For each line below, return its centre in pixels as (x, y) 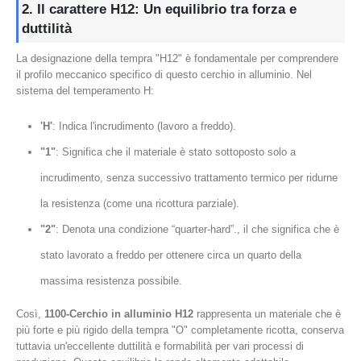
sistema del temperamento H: (85, 90)
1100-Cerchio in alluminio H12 (119, 314)
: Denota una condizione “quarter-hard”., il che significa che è (197, 230)
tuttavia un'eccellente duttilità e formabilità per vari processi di (160, 346)
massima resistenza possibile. (111, 281)
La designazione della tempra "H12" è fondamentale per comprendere (177, 58)
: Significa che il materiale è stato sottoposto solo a (175, 152)
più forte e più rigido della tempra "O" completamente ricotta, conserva (180, 330)
